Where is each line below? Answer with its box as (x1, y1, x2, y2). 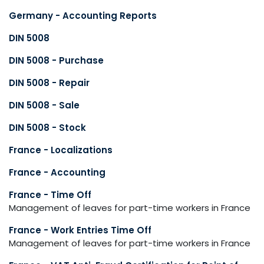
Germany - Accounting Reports (9, 9, 157, 22)
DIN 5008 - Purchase (9, 54, 104, 67)
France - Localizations (9, 144, 113, 156)
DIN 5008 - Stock (9, 121, 86, 134)
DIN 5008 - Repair (9, 77, 90, 89)
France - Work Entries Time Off (9, 224, 151, 236)
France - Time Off (9, 189, 91, 201)
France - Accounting (9, 166, 105, 179)
